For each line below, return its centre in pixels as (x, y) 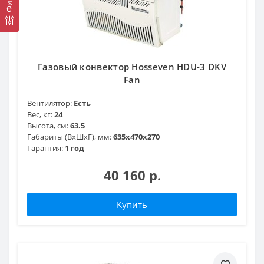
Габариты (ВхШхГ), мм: (69, 136)
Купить (132, 204)
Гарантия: (45, 148)
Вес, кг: (40, 114)
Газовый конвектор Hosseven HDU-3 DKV (132, 66)
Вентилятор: (49, 103)
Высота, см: (48, 125)
